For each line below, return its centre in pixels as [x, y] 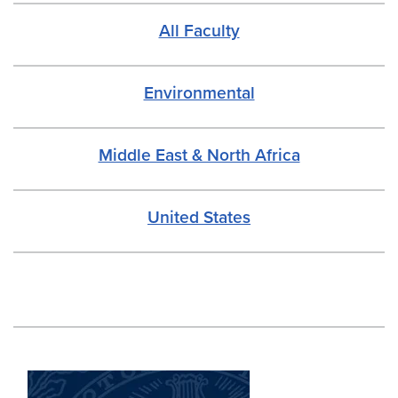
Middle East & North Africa [199, 155]
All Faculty [199, 31]
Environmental [199, 93]
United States [199, 217]
